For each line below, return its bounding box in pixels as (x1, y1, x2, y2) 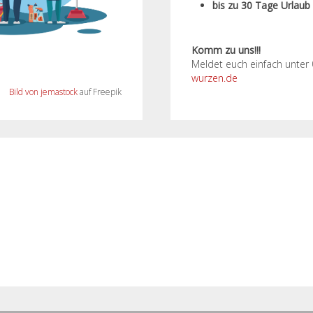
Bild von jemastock (9, 86, 78, 98)
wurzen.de (191, 71, 238, 85)
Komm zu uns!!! (191, 43, 261, 57)
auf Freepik (78, 86, 122, 98)
